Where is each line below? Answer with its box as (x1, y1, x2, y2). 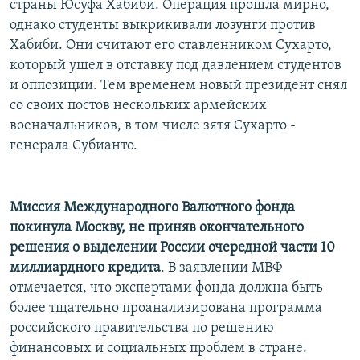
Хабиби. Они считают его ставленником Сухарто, (10, 37, 332, 53)
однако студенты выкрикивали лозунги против (10, 17, 316, 33)
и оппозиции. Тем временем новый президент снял (10, 77, 347, 93)
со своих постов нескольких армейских (10, 97, 267, 113)
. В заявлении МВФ (161, 260, 282, 276)
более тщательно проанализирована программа (10, 300, 322, 316)
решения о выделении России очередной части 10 (10, 239, 335, 256)
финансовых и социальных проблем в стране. (10, 340, 307, 356)
